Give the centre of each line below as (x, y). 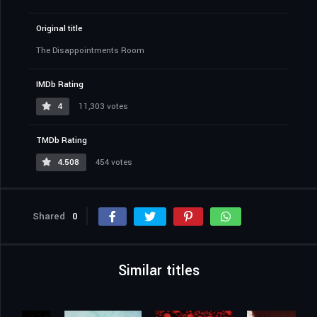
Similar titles (159, 271)
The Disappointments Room (90, 51)
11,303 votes (102, 107)
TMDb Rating (62, 141)
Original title (59, 29)
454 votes (113, 163)
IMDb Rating (60, 85)
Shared (49, 217)
